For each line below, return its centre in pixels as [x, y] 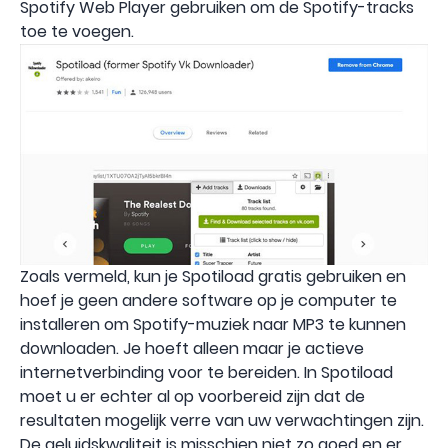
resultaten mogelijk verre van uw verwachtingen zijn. [222, 420]
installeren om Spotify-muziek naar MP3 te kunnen [213, 324]
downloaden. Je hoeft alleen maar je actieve [192, 348]
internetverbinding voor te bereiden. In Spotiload [206, 372]
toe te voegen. [77, 31]
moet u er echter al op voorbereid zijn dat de [192, 396]
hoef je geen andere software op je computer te [208, 300]
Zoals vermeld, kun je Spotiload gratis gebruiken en [213, 276]
